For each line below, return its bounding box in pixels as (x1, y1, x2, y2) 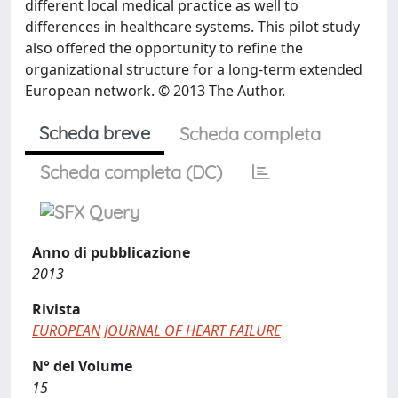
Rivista (32, 299, 81, 319)
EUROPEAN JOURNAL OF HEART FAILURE (32, 321, 281, 340)
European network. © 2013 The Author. (25, 81, 285, 100)
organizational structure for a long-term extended (25, 60, 362, 79)
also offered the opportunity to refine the (25, 38, 303, 58)
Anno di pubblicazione (32, 243, 190, 262)
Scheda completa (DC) (40, 161, 222, 183)
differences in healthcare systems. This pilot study (25, 17, 360, 36)
